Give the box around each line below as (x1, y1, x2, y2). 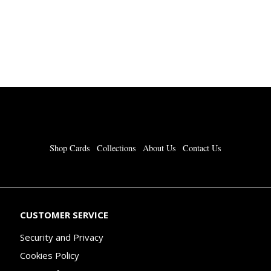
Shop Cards (50, 142, 91, 154)
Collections (97, 142, 137, 154)
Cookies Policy (20, 249, 79, 261)
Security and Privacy (20, 230, 103, 243)
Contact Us (182, 142, 221, 154)
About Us (142, 142, 176, 154)
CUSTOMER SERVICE (20, 208, 108, 221)
